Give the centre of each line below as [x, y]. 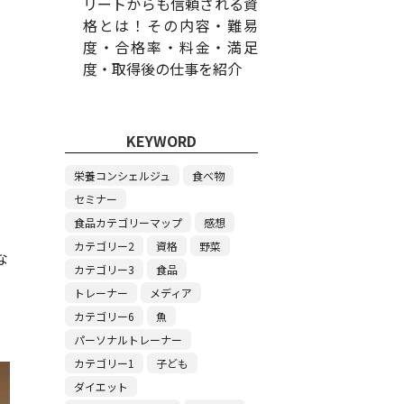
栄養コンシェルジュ [122, 175]
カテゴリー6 [104, 316]
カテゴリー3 [104, 269]
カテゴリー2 [104, 246]
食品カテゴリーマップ [128, 222]
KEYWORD [161, 141]
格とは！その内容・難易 [170, 25]
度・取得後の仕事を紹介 [162, 69]
